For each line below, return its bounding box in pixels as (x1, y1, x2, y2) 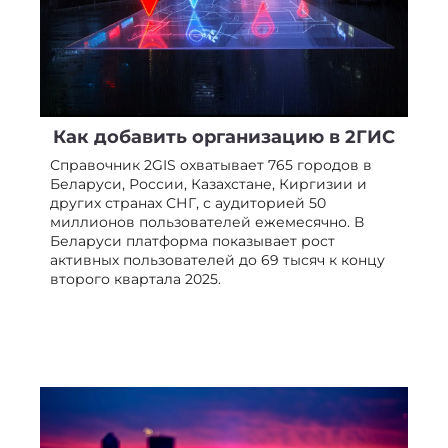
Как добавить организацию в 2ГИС (53, 126, 395, 149)
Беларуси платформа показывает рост (50, 232, 335, 251)
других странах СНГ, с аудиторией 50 (50, 194, 326, 213)
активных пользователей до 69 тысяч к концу (50, 251, 385, 270)
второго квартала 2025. (50, 270, 221, 289)
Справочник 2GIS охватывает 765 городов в (50, 156, 372, 175)
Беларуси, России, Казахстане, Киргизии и (50, 175, 367, 194)
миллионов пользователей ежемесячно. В (50, 213, 364, 232)
